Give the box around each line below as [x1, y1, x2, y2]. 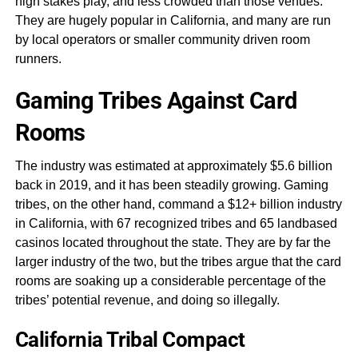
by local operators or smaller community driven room [14, 33, 310, 46]
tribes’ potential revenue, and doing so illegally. [14, 293, 280, 307]
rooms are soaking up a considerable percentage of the [14, 274, 326, 288]
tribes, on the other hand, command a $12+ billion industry [14, 197, 342, 211]
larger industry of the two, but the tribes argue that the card [14, 255, 341, 268]
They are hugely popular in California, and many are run [14, 14, 331, 27]
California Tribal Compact [14, 328, 245, 352]
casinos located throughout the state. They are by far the [14, 236, 331, 249]
